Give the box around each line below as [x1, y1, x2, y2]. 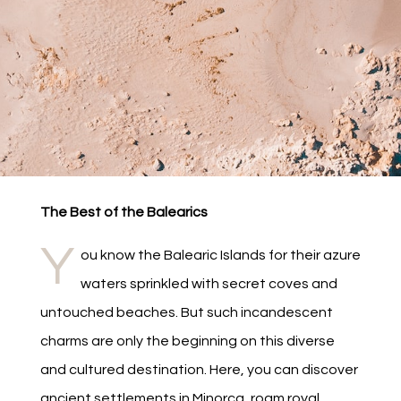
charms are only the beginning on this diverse [39, 334, 335, 349]
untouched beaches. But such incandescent [39, 305, 333, 320]
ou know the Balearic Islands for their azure [80, 248, 361, 263]
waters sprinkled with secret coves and [80, 277, 337, 292]
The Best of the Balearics [39, 205, 208, 220]
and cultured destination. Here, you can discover [39, 363, 358, 378]
